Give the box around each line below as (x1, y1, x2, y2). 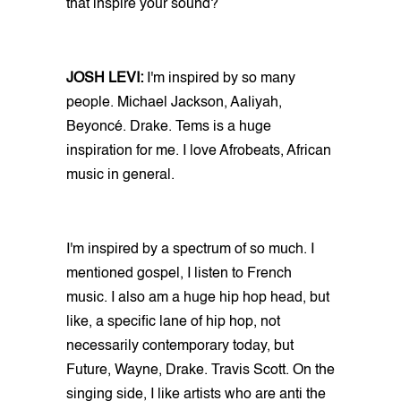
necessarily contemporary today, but (66, 338, 294, 354)
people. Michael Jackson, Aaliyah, (66, 95, 282, 110)
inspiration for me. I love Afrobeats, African (66, 143, 331, 158)
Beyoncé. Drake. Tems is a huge (66, 119, 271, 134)
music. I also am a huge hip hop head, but (66, 290, 329, 305)
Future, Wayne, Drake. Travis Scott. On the (66, 363, 335, 378)
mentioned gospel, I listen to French (66, 266, 292, 281)
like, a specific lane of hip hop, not (66, 314, 280, 329)
